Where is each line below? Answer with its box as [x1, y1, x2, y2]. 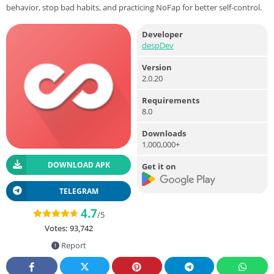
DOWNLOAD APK [47, 159, 110, 170]
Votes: [44, 222, 70, 234]
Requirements [142, 94, 199, 106]
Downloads [142, 127, 186, 139]
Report [59, 239, 86, 251]
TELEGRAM [59, 185, 98, 196]
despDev [142, 39, 174, 51]
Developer [142, 28, 183, 40]
